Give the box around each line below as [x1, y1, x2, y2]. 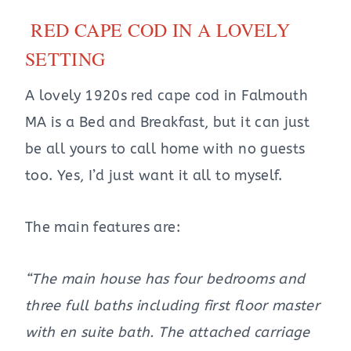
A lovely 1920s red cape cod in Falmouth [25, 87, 309, 105]
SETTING [25, 46, 106, 72]
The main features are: [25, 219, 180, 237]
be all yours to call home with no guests [25, 140, 306, 158]
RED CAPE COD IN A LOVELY [31, 17, 291, 43]
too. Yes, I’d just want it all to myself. [25, 167, 283, 185]
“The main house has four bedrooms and [25, 270, 306, 288]
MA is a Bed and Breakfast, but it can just [25, 114, 310, 132]
